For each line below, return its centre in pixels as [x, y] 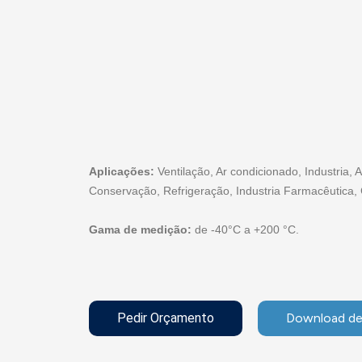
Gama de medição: [141, 229]
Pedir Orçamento [165, 318]
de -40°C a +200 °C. [246, 229]
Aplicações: [123, 171]
